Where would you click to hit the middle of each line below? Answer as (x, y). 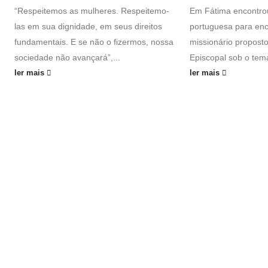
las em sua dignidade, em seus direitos (88, 27)
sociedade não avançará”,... (67, 58)
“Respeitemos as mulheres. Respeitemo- (92, 11)
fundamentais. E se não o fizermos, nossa (94, 42)
